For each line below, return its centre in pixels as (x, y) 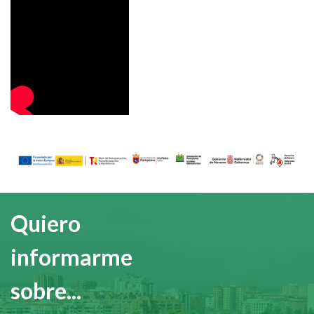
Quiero (46, 224)
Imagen (29, 157)
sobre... (46, 291)
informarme (71, 257)
